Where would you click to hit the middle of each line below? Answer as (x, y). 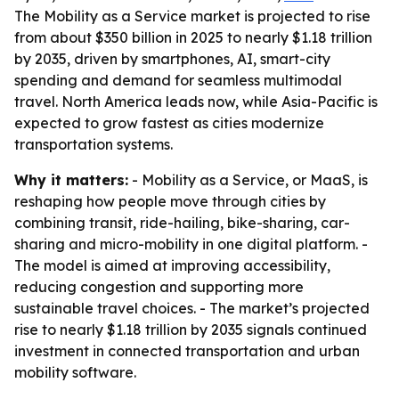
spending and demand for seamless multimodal (178, 80)
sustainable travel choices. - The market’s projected (192, 308)
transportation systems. (94, 144)
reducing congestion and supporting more (159, 287)
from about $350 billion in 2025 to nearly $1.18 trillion (193, 37)
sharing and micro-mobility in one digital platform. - (191, 244)
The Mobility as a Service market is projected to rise (192, 16)
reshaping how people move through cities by (170, 201)
